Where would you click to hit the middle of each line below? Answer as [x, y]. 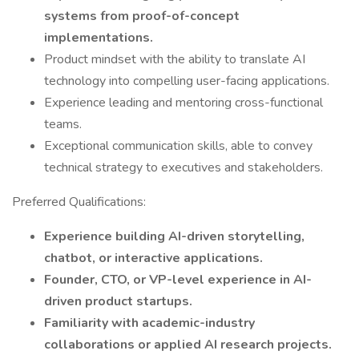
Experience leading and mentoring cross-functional [184, 103]
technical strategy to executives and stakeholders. [184, 167]
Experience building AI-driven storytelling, [174, 236]
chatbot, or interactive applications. [153, 258]
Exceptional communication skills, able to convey [178, 146]
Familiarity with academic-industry [149, 323]
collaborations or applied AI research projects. [188, 345]
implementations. [99, 38]
